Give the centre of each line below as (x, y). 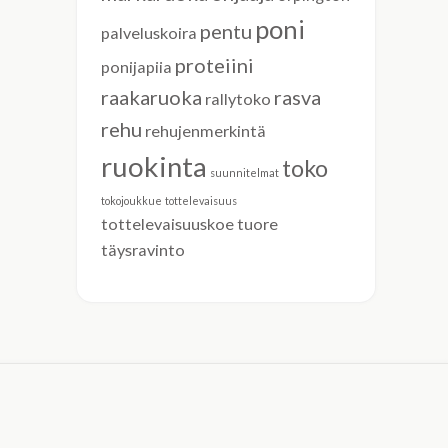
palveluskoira (149, 32)
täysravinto (143, 249)
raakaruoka (151, 97)
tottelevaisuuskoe (167, 223)
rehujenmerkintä (205, 130)
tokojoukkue (131, 200)
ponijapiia (136, 66)
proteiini (214, 65)
